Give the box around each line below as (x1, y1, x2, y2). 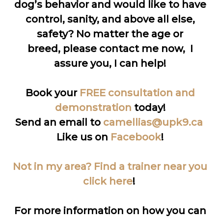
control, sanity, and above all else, (25, 13, 195, 25)
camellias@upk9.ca (103, 116, 203, 128)
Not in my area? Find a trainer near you (13, 160, 207, 172)
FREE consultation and (79, 86, 195, 99)
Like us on (56, 131, 110, 143)
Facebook (110, 131, 161, 143)
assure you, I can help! (54, 57, 166, 69)
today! (131, 101, 165, 113)
